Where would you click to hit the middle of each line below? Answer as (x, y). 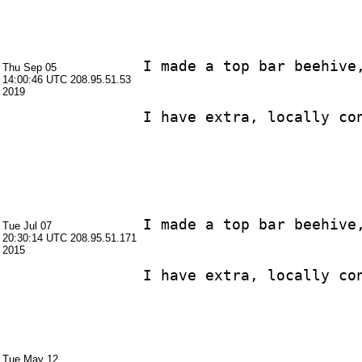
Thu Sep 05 (29, 67)
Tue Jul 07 (27, 226)
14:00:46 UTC (35, 80)
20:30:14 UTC (35, 238)
